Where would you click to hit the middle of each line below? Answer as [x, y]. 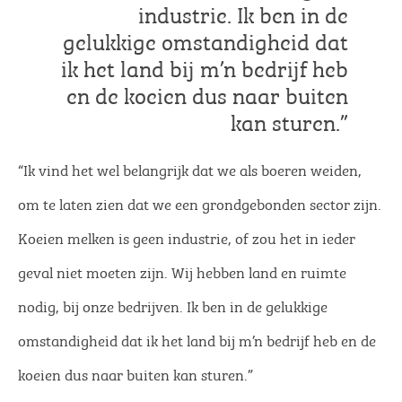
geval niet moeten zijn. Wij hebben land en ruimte [182, 271]
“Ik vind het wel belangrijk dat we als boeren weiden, [190, 169]
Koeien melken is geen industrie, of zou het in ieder [187, 237]
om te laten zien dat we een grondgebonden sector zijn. [200, 203]
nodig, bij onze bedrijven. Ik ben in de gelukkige [173, 306]
